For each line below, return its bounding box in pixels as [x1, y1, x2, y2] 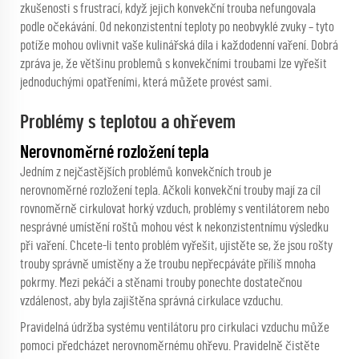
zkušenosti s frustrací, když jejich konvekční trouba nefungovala [20, 2, 316, 16]
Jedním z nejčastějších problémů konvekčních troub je [20, 165, 272, 179]
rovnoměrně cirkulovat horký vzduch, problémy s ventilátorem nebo [20, 202, 329, 216]
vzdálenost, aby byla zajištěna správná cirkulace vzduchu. [20, 294, 283, 309]
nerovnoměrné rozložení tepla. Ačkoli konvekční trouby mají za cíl [20, 184, 321, 198]
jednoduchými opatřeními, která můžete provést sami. [20, 75, 272, 90]
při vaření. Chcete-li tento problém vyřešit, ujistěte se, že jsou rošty [20, 239, 333, 253]
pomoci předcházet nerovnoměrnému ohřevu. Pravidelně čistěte [20, 339, 320, 353]
